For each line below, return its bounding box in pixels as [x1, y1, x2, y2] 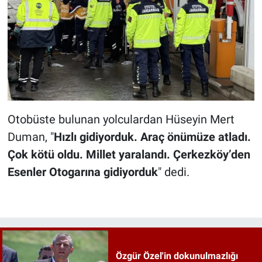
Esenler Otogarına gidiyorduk [7, 164, 158, 179]
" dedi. [157, 164, 189, 179]
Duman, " [7, 129, 54, 144]
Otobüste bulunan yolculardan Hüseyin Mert [7, 112, 235, 126]
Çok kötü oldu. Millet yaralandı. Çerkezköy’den [7, 147, 250, 161]
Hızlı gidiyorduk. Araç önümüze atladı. [53, 129, 251, 144]
